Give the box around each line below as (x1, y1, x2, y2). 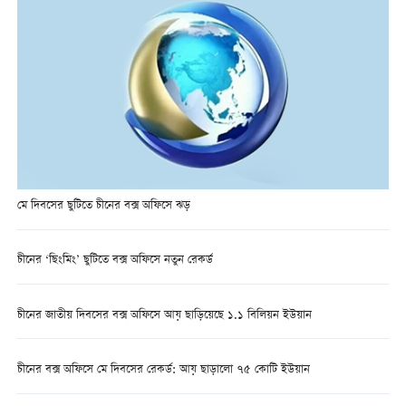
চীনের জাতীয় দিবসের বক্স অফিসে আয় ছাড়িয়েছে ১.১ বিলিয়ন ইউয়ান (16, 305, 312, 325)
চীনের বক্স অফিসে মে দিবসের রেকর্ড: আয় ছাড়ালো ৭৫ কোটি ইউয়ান (16, 360, 310, 380)
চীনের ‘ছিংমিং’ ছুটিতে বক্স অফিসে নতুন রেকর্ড (16, 251, 213, 271)
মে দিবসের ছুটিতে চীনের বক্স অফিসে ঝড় (16, 197, 190, 217)
